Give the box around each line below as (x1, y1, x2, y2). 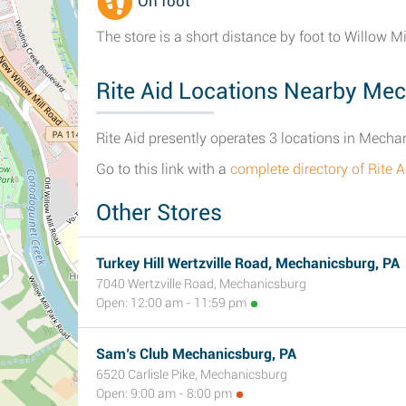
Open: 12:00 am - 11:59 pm (96, 295, 246, 310)
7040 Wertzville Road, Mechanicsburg (96, 276, 306, 291)
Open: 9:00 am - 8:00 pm (96, 386, 232, 401)
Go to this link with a (96, 160, 230, 178)
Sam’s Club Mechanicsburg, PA (96, 345, 296, 362)
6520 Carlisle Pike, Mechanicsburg (96, 367, 287, 382)
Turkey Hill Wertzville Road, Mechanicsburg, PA (96, 255, 400, 272)
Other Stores (96, 199, 222, 226)
